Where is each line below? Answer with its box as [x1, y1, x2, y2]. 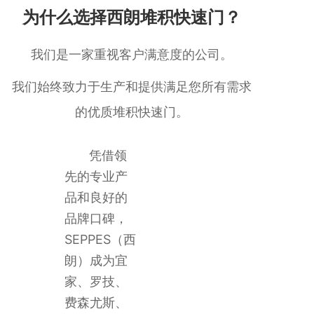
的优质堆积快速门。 [74, 104, 189, 119]
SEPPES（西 [64, 232, 136, 247]
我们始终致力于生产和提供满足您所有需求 [11, 79, 252, 94]
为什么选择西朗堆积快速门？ [22, 7, 241, 27]
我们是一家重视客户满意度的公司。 [30, 47, 233, 62]
